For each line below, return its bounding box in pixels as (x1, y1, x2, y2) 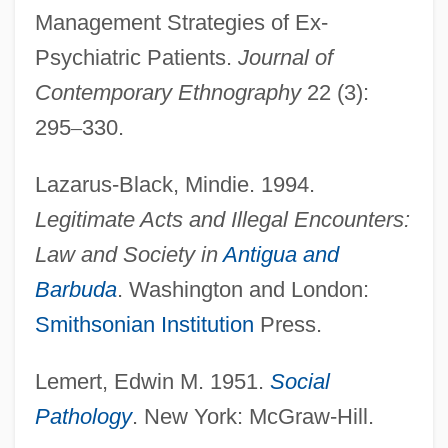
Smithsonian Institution (34, 311, 254, 337)
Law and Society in (34, 241, 223, 267)
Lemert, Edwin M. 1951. (34, 368, 270, 394)
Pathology (34, 403, 132, 429)
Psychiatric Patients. (34, 44, 238, 70)
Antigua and (222, 241, 339, 267)
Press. (253, 311, 322, 337)
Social (269, 368, 330, 394)
